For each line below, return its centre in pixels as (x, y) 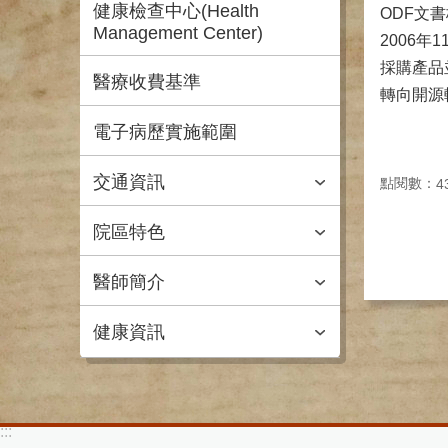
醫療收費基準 (147, 82)
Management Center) (178, 33)
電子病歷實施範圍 (165, 132)
